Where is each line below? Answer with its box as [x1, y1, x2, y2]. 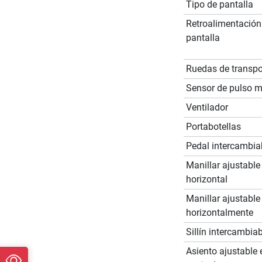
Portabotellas [185, 120, 241, 132]
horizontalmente [185, 206, 253, 218]
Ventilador [185, 101, 228, 113]
